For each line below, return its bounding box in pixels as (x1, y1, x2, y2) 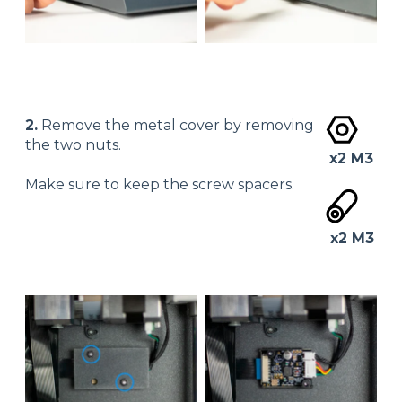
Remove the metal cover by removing (38, 116, 314, 134)
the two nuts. (25, 135, 121, 153)
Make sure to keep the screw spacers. (25, 176, 294, 194)
